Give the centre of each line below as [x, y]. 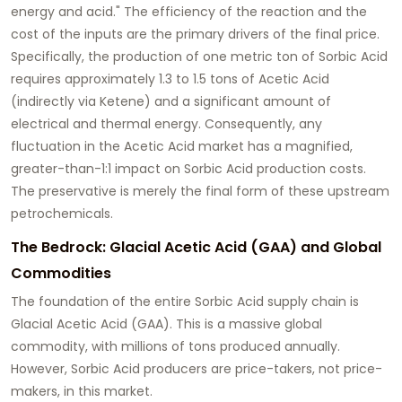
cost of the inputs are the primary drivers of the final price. [195, 34]
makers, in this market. [82, 391]
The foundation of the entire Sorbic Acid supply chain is [185, 301]
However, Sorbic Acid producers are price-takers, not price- [197, 368]
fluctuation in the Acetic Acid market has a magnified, [182, 146]
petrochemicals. [62, 213]
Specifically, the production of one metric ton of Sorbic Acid [199, 56]
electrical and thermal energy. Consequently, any [166, 123]
